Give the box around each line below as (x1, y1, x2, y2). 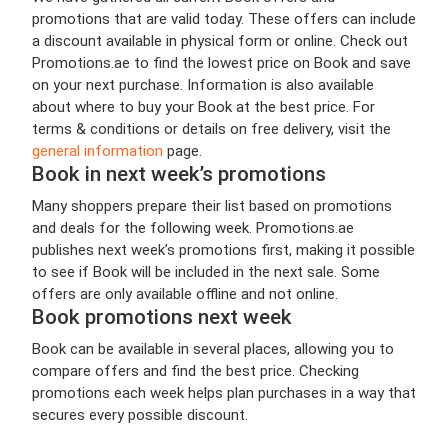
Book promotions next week (32, 304, 292, 329)
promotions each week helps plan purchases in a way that (32, 383, 416, 402)
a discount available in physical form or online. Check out (32, 31, 408, 50)
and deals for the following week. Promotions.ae (32, 218, 354, 237)
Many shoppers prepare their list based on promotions (32, 196, 392, 215)
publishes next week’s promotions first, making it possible (32, 240, 415, 259)
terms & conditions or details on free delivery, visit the (32, 119, 391, 138)
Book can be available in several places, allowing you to (32, 339, 394, 358)
